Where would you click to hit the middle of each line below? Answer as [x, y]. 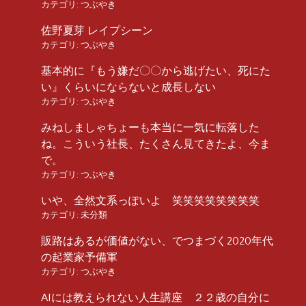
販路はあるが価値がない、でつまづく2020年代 [157, 241]
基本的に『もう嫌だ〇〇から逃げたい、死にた [156, 71]
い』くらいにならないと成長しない [128, 87]
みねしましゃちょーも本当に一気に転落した [150, 127]
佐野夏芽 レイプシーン [97, 30]
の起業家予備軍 [79, 257]
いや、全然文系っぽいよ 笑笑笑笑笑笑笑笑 [150, 200]
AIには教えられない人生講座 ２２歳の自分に [155, 297]
